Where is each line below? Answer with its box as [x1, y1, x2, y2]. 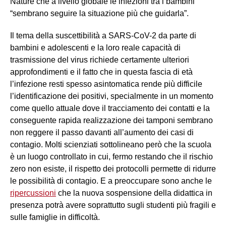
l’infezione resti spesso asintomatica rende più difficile [10, 80, 202, 89]
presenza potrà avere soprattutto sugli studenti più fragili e [10, 201, 216, 210]
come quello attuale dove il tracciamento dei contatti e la [10, 104, 210, 113]
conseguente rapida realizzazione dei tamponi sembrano [10, 116, 213, 125]
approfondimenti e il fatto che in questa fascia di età [10, 68, 193, 77]
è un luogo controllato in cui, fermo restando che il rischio [10, 152, 213, 161]
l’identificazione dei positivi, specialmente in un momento [10, 92, 213, 101]
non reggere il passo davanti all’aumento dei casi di [10, 128, 194, 137]
